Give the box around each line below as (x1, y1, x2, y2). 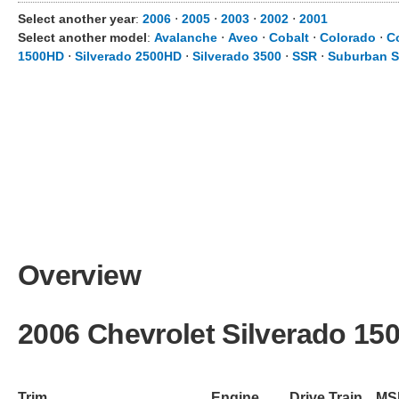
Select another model (18, 30, 147, 45)
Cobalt (269, 30, 309, 45)
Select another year (18, 12, 135, 26)
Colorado (320, 30, 376, 45)
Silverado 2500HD (75, 49, 182, 63)
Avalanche (154, 30, 217, 45)
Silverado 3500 (192, 49, 281, 63)
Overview (18, 258, 141, 291)
